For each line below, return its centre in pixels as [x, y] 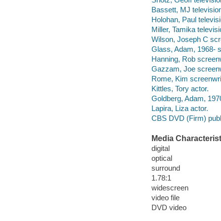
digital [160, 148]
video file [165, 198]
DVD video [169, 208]
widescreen [170, 188]
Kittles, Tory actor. [180, 88]
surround [166, 168]
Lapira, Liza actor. [180, 109]
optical [162, 158]
